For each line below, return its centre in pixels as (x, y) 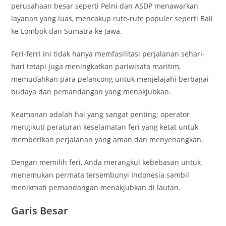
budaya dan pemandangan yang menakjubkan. (91, 92)
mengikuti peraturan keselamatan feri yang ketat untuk (105, 127)
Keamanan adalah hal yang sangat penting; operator (101, 114)
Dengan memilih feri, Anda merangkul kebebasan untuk (106, 162)
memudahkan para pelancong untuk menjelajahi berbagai (110, 79)
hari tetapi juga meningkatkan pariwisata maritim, (96, 66)
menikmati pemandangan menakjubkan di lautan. (96, 187)
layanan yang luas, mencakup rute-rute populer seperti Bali (112, 18)
